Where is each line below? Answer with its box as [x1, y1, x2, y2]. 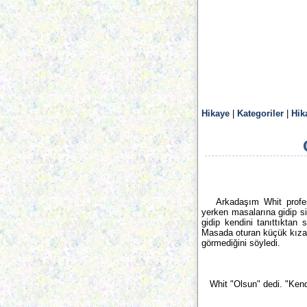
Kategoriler [237, 108, 284, 119]
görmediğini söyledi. [201, 238, 280, 248]
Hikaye [201, 108, 230, 119]
